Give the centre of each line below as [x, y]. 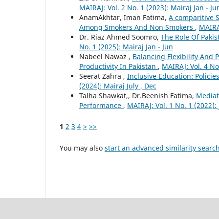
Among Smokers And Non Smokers [137, 27]
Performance [101, 106]
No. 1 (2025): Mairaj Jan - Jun [126, 47]
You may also [82, 148]
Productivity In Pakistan [119, 66]
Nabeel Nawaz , [106, 57]
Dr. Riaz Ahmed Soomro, [120, 37]
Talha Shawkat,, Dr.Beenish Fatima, [138, 96]
